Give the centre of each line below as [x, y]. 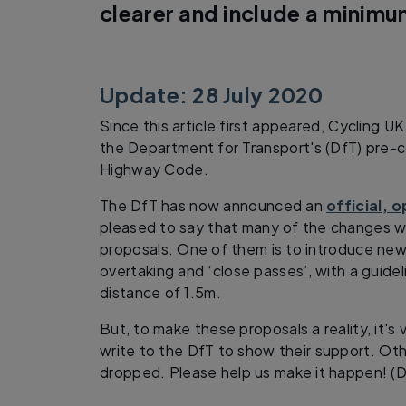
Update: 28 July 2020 [212, 94]
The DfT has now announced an [213, 205]
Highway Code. [154, 169]
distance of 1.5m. [161, 292]
